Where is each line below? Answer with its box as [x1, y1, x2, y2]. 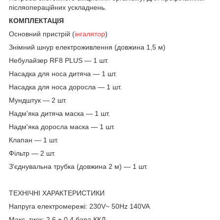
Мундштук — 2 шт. [9, 96, 67, 104]
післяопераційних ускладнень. [9, 3, 107, 11]
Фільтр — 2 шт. [9, 149, 55, 157]
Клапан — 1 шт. [9, 136, 58, 144]
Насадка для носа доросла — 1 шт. [9, 82, 122, 91]
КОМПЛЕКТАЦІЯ [9, 16, 64, 25]
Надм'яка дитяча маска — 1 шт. [9, 109, 110, 117]
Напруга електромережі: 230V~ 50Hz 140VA [9, 202, 150, 210]
